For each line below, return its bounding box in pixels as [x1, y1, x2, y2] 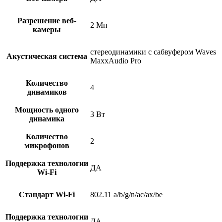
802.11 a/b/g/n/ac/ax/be [90, 190, 163, 199]
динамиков [27, 88, 67, 97]
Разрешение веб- [17, 16, 76, 25]
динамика [29, 114, 64, 123]
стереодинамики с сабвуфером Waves [90, 48, 216, 56]
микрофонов [24, 141, 69, 150]
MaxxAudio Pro [90, 56, 141, 65]
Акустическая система [6, 52, 87, 61]
